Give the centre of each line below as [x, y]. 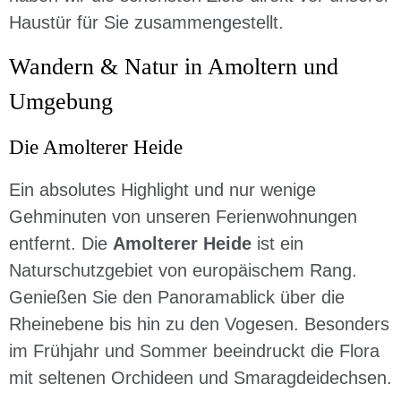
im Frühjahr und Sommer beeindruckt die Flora [194, 351]
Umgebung [61, 102]
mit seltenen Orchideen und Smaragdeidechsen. [200, 378]
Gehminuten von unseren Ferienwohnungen [183, 217]
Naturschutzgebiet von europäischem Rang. [183, 270]
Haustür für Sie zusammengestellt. [146, 22]
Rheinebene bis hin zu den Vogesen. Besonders [199, 324]
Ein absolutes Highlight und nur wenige [162, 190]
